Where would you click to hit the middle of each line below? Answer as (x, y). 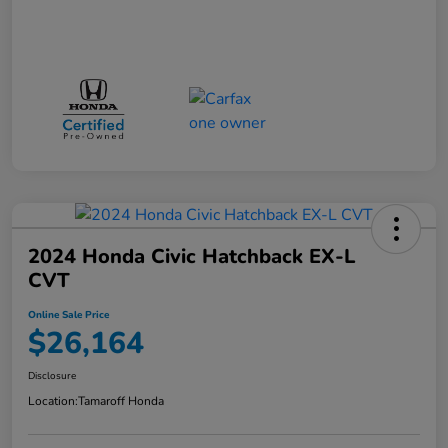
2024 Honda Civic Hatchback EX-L (191, 257)
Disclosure (52, 376)
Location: (53, 401)
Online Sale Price (68, 315)
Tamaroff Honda (121, 401)
